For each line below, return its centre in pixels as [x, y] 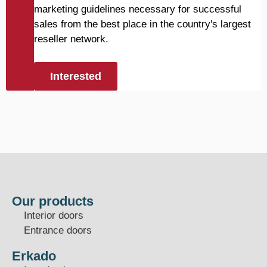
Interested [76, 76]
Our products [53, 201]
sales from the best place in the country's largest [142, 24]
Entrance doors [58, 231]
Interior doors [54, 216]
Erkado [34, 256]
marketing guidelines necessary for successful [138, 9]
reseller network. [71, 39]
